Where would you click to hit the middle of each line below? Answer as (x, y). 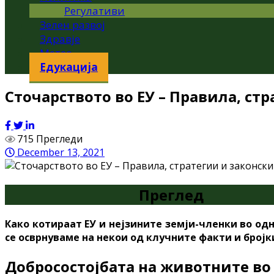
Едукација (69, 67)
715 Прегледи (50, 139)
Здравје (60, 39)
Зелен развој (72, 25)
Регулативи (94, 11)
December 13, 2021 (60, 152)
